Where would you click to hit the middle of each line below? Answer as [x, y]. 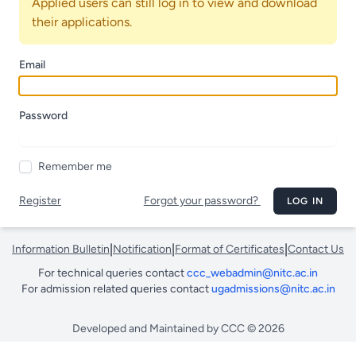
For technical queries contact [112, 273]
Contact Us [316, 249]
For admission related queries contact [116, 289]
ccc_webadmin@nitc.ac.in [252, 273]
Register [40, 201]
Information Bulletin [61, 249]
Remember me [75, 166]
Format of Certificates [230, 249]
